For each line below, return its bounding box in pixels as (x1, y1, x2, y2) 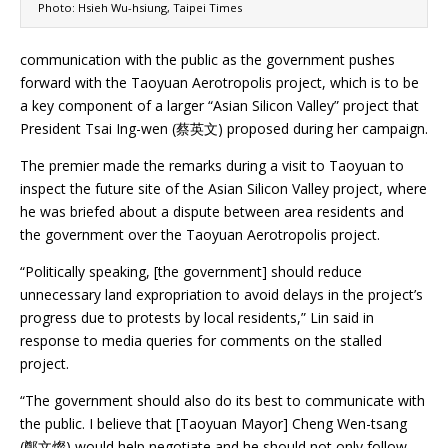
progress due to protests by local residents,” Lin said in (20, 308, 374, 328)
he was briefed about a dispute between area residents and (20, 202, 404, 222)
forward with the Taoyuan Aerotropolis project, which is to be (20, 73, 419, 93)
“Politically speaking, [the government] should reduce (20, 262, 362, 282)
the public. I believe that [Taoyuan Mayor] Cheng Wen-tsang (20, 414, 407, 434)
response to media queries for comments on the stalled (20, 331, 382, 351)
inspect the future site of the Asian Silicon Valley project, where (20, 179, 427, 199)
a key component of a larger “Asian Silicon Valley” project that (20, 96, 419, 116)
